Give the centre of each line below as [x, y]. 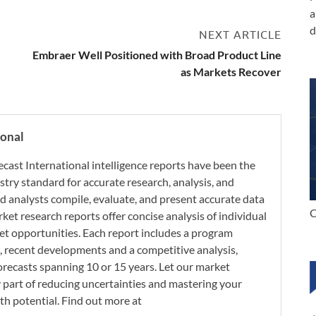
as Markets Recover [231, 71]
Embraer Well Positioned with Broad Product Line [157, 54]
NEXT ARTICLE [240, 34]
